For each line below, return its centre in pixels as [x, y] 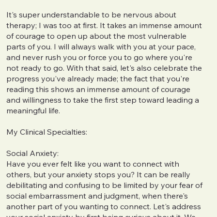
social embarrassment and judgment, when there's [97, 195]
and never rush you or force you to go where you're [100, 57]
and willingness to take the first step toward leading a [103, 100]
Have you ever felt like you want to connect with [93, 163]
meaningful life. [33, 110]
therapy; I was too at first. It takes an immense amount [104, 25]
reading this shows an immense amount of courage [99, 89]
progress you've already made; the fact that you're [98, 78]
